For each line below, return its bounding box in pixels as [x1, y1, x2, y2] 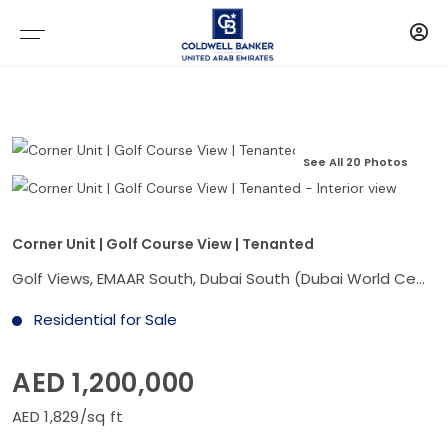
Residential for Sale [30, 308, 177, 330]
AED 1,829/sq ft [12, 405, 124, 427]
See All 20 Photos [303, 153, 408, 170]
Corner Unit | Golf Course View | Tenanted [12, 233, 314, 254]
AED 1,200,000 [12, 364, 195, 401]
